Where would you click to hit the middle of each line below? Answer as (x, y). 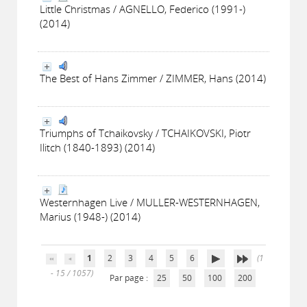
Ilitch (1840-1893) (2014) (97, 147)
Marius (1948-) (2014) (90, 217)
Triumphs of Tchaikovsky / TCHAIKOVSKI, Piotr (145, 133)
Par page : (130, 278)
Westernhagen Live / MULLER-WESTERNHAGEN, (150, 202)
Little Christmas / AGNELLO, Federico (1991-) (143, 9)
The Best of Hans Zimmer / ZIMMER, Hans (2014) (153, 78)
